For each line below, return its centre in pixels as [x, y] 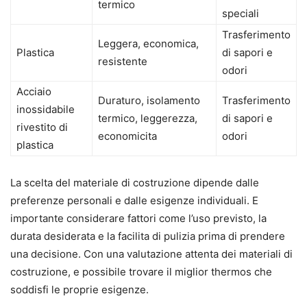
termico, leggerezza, [148, 119]
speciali [241, 14]
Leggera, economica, [148, 44]
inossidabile [46, 110]
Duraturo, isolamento [149, 101]
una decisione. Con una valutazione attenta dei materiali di [151, 254]
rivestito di [42, 127]
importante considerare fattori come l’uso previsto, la [138, 219]
